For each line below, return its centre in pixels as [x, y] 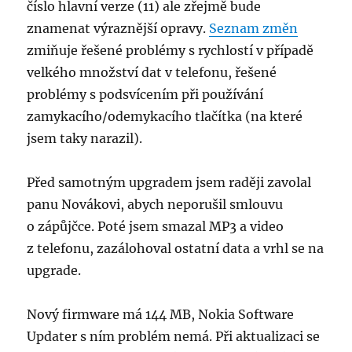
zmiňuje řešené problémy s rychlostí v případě [170, 51]
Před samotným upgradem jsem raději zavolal [169, 183]
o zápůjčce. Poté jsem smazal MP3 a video [156, 227]
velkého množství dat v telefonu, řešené [152, 73]
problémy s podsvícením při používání [145, 95]
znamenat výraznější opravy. [118, 29]
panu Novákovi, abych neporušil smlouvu [155, 205]
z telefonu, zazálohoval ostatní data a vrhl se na [176, 249]
